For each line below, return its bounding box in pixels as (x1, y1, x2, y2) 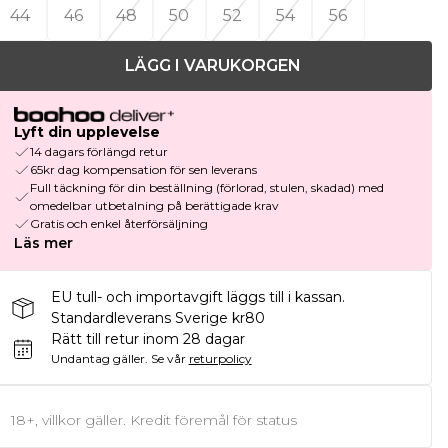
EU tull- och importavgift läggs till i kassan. (50, 288, 345, 307)
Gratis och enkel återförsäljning (29, 216, 208, 232)
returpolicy (188, 351, 252, 367)
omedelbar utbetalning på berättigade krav (29, 198, 279, 214)
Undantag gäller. (50, 351, 148, 367)
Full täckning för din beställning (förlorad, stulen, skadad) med (29, 180, 384, 196)
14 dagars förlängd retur (29, 144, 168, 160)
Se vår (150, 351, 186, 367)
